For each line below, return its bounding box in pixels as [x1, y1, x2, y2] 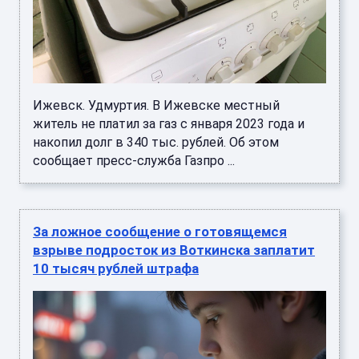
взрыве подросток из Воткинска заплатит [33, 242, 315, 259]
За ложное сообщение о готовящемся [33, 224, 287, 240]
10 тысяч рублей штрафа [33, 260, 199, 277]
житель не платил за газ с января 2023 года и [33, 116, 305, 132]
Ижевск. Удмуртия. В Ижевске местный [33, 98, 280, 114]
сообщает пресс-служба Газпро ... [33, 153, 235, 169]
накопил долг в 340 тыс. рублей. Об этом [33, 135, 279, 151]
